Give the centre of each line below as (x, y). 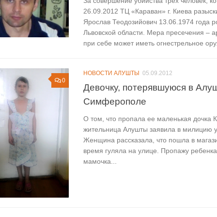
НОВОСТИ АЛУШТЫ (111, 73)
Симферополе (115, 101)
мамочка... (100, 161)
